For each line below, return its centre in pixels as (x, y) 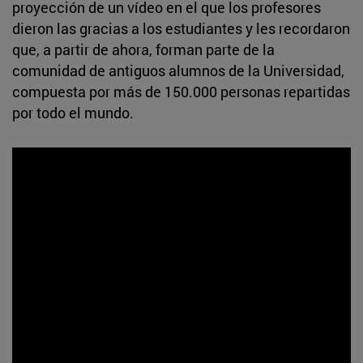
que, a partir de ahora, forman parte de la (143, 49)
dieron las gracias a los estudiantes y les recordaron (181, 28)
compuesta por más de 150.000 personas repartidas (181, 91)
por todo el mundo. (75, 112)
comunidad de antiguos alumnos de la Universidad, (178, 70)
